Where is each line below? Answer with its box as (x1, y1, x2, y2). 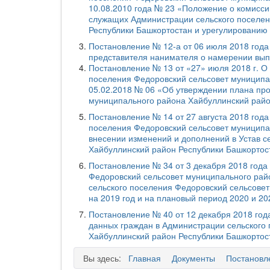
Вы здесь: (83, 252, 126, 264)
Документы (172, 252, 215, 264)
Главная (128, 252, 161, 264)
